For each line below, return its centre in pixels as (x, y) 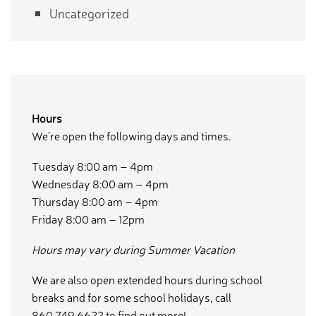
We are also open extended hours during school (147, 280)
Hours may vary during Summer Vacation (133, 249)
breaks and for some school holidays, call (132, 297)
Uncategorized (89, 13)
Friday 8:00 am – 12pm (88, 219)
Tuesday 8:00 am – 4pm (92, 166)
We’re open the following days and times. (132, 136)
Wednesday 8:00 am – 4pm (100, 184)
